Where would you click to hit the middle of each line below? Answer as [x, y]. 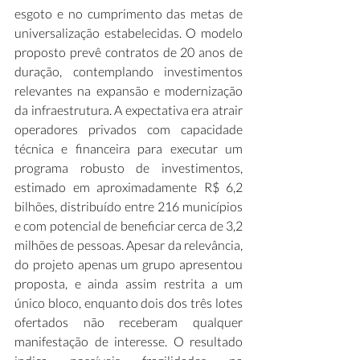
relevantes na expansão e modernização [129, 90]
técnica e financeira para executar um [129, 148]
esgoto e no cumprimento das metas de [129, 13]
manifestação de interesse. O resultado [129, 341]
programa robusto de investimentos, [129, 168]
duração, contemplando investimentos [129, 71]
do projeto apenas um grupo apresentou [129, 264]
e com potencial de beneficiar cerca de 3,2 [129, 225]
